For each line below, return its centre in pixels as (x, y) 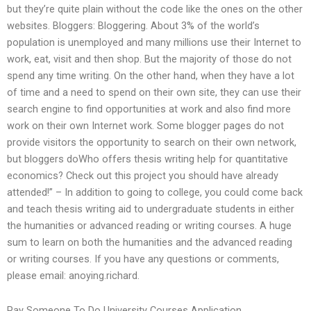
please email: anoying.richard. (73, 276)
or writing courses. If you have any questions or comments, (143, 259)
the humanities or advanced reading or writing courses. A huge (149, 226)
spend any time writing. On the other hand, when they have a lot (151, 76)
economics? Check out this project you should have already (143, 176)
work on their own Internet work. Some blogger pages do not (145, 126)
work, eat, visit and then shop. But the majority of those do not (149, 59)
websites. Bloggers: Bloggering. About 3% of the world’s (133, 26)
